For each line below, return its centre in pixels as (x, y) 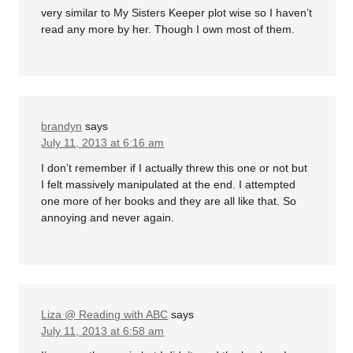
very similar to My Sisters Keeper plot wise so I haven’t (177, 13)
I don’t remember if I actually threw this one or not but (175, 167)
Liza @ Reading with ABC (105, 314)
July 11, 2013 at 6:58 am (103, 331)
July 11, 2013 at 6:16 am (103, 143)
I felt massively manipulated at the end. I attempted (169, 184)
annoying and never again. (108, 217)
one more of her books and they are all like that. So (169, 201)
